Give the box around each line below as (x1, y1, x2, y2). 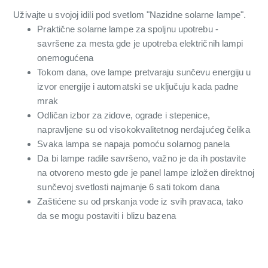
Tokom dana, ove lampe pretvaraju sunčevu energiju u (37, 67, 251, 78)
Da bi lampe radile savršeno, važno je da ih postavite (37, 153, 246, 164)
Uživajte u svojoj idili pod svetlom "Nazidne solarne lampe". (13, 10, 246, 20)
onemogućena (37, 53, 94, 63)
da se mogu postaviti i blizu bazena (37, 211, 176, 221)
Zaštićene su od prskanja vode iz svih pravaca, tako (37, 196, 243, 207)
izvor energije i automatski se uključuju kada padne (37, 81, 239, 92)
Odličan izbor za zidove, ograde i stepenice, (37, 110, 210, 121)
